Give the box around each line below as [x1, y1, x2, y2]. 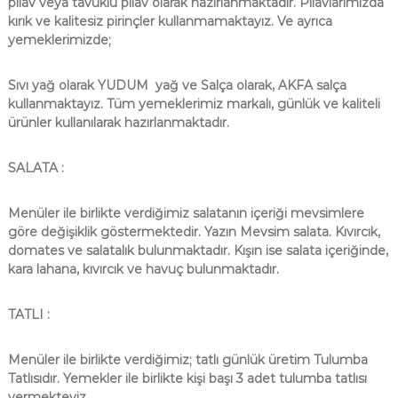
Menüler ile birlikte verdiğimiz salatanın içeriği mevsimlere [7, 205, 364, 222]
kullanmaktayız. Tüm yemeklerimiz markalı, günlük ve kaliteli [7, 96, 380, 113]
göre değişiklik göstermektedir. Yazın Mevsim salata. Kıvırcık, [7, 224, 380, 241]
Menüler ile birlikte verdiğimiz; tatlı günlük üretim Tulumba [7, 352, 368, 369]
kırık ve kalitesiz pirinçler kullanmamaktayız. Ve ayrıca [7, 13, 332, 30]
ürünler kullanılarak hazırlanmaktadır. [7, 115, 229, 131]
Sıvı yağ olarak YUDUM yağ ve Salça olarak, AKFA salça [7, 77, 346, 94]
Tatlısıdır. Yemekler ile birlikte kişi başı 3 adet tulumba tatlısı [7, 370, 367, 387]
